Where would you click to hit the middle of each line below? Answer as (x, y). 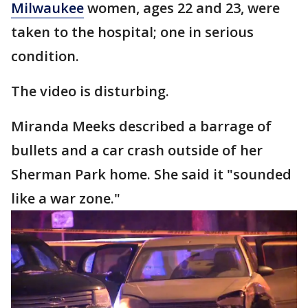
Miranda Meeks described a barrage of (141, 126)
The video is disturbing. (92, 91)
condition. (45, 56)
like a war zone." (66, 198)
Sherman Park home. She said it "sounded (151, 174)
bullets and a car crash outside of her (137, 150)
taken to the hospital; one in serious (132, 32)
